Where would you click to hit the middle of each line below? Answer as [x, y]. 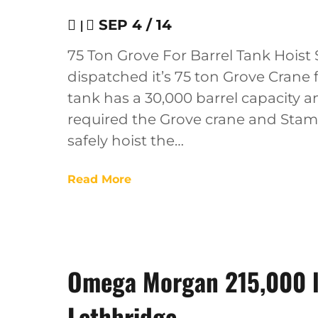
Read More [99, 179]
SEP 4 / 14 [133, 25]
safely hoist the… [126, 141]
